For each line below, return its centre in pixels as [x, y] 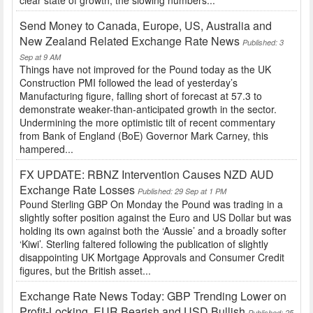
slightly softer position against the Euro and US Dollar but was [155, 218]
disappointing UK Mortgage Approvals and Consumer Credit [152, 257]
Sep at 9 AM [40, 57]
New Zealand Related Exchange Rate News [130, 41]
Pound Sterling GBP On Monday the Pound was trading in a [151, 204]
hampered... [46, 149]
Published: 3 [263, 43]
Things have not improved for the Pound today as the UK [145, 70]
